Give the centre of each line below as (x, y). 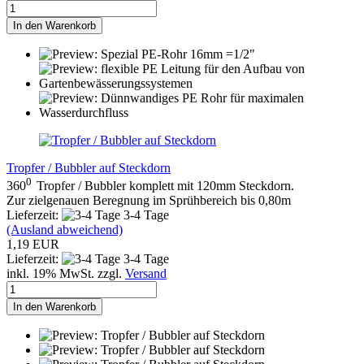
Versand (146, 274)
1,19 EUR (33, 245)
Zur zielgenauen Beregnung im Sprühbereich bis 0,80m (152, 201)
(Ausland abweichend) (65, 230)
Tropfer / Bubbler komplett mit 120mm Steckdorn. (165, 186)
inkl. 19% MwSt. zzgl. (66, 274)
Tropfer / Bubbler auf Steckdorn (89, 167)
